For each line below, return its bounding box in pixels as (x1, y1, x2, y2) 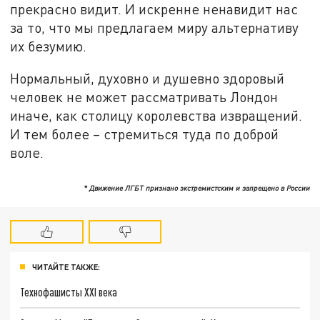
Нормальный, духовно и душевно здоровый (10, 70, 285, 87)
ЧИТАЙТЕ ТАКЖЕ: (32, 262, 100, 272)
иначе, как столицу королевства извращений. (10, 107, 303, 124)
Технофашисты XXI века (20, 284, 118, 299)
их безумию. (10, 37, 87, 54)
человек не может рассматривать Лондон (10, 89, 279, 106)
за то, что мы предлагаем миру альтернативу (10, 19, 299, 36)
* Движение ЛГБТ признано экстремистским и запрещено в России (83, 183, 310, 192)
